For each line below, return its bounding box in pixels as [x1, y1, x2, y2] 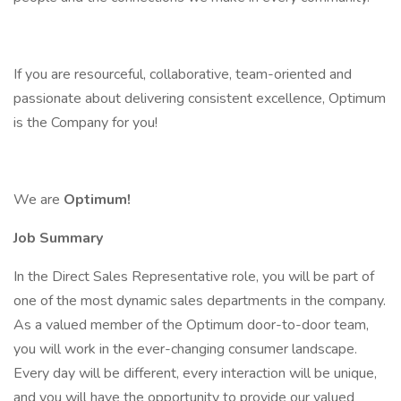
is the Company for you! [13, 113, 158, 132]
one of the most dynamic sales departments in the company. [13, 291, 386, 311]
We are [13, 190, 64, 209]
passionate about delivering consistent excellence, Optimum [13, 89, 386, 108]
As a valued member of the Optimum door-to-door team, [13, 315, 369, 335]
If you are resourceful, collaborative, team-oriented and [13, 64, 352, 84]
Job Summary [13, 228, 103, 248]
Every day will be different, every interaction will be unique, [13, 363, 377, 383]
